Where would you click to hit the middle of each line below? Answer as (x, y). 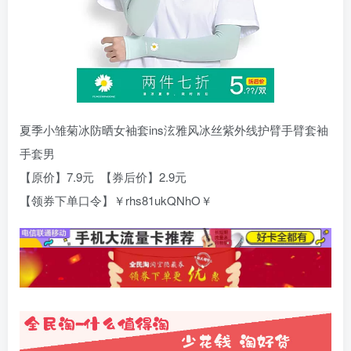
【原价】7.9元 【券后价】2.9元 (103, 177)
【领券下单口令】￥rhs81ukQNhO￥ (116, 201)
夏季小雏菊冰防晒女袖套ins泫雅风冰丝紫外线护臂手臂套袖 (174, 130)
